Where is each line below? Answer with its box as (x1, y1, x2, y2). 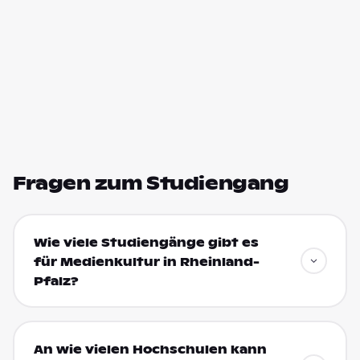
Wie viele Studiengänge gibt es (33, 235, 259, 250)
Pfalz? (33, 273, 79, 288)
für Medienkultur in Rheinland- (33, 254, 260, 269)
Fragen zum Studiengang (13, 172, 289, 194)
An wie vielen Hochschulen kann (33, 342, 267, 357)
